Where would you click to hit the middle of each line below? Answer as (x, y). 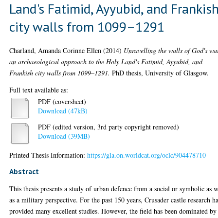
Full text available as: (39, 90)
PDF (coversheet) (62, 102)
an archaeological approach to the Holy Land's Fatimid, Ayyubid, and (106, 61)
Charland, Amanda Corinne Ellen (55, 50)
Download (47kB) (63, 111)
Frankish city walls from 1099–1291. (60, 73)
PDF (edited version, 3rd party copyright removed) (109, 127)
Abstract (24, 171)
